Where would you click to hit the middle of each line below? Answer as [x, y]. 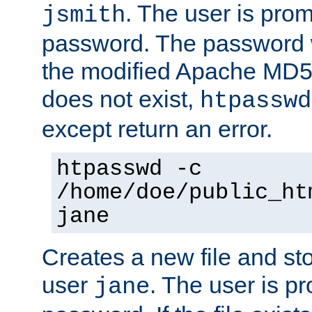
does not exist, [121, 99]
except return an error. [157, 128]
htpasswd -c [129, 169]
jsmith [84, 15]
